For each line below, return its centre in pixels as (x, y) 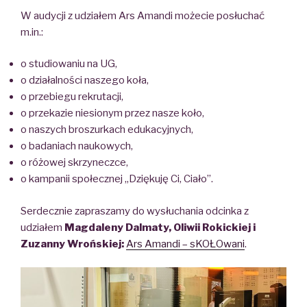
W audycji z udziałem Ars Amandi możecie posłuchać (143, 15)
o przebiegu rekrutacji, (72, 97)
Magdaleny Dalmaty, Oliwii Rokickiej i (160, 227)
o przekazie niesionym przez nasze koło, (112, 113)
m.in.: (32, 32)
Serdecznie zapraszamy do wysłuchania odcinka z (135, 211)
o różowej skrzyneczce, (74, 163)
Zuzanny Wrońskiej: (72, 244)
